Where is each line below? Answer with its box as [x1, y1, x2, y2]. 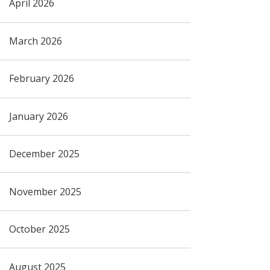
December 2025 [8, 147, 80, 161]
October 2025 [8, 222, 70, 236]
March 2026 [8, 34, 62, 48]
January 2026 [8, 109, 68, 123]
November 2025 [8, 184, 81, 198]
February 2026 [8, 72, 74, 86]
